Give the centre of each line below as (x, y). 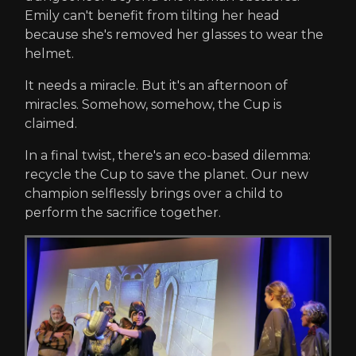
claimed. (51, 124)
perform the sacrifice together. (123, 213)
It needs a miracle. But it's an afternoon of (156, 86)
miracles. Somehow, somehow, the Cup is (153, 105)
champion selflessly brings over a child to (154, 194)
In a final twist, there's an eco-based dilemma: (168, 156)
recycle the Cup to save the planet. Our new (166, 175)
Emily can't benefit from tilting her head (152, 16)
